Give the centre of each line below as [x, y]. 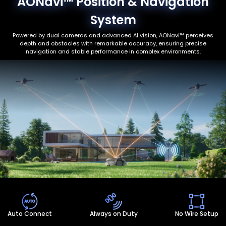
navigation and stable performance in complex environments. [113, 51]
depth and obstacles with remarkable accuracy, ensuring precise [113, 43]
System [113, 20]
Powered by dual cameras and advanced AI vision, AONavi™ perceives [113, 35]
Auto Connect [30, 213]
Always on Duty [114, 213]
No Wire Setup [197, 213]
